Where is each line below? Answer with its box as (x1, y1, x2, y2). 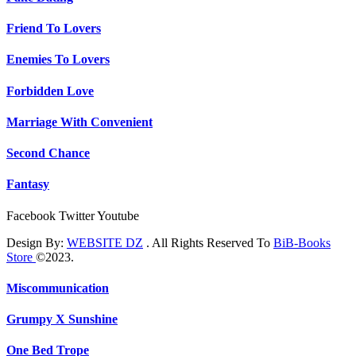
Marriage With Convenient (6, 114, 153, 129)
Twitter (59, 208, 95, 222)
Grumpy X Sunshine (6, 312, 118, 327)
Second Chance (6, 146, 90, 161)
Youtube (97, 208, 139, 222)
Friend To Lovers (6, 21, 101, 36)
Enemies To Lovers (6, 52, 110, 67)
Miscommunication (6, 281, 109, 295)
